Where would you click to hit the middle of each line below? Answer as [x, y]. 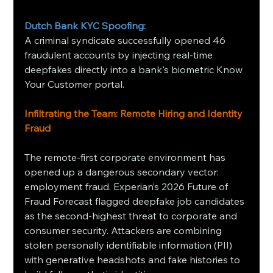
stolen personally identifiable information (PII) [130, 245]
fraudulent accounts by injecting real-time [120, 55]
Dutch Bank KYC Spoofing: [85, 25]
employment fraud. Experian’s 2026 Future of [128, 186]
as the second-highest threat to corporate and [132, 215]
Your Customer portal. [75, 84]
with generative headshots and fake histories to [134, 259]
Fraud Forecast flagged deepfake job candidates [136, 201]
